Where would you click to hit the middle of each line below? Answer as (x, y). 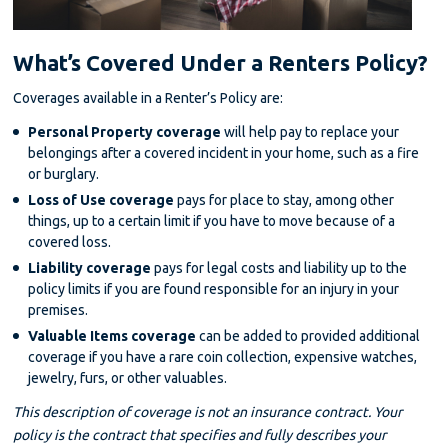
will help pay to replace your (310, 131)
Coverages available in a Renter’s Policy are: (148, 97)
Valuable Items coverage (112, 335)
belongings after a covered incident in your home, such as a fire (224, 152)
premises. (58, 309)
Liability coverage (90, 267)
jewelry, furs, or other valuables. (128, 377)
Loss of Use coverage (101, 199)
